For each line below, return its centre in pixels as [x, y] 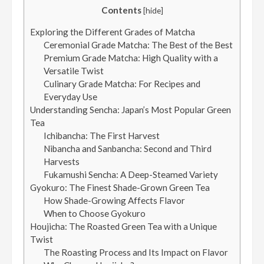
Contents [121, 10]
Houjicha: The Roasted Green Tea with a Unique [123, 227]
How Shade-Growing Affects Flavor [114, 201]
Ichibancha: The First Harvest [101, 136]
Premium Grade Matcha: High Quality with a [131, 58]
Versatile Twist [73, 71]
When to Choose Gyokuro [94, 214]
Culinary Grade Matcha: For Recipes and [122, 84]
